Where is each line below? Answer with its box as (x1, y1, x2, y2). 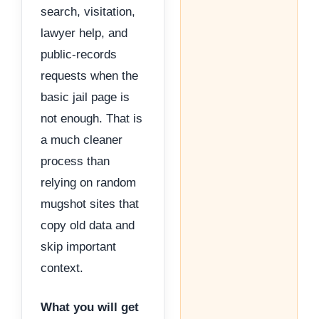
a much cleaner (41, 132, 122, 147)
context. (41, 261, 83, 275)
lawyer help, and (41, 26, 127, 40)
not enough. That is (41, 111, 142, 125)
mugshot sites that (41, 197, 139, 211)
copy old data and (41, 218, 135, 232)
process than (41, 154, 110, 168)
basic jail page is (41, 90, 130, 104)
